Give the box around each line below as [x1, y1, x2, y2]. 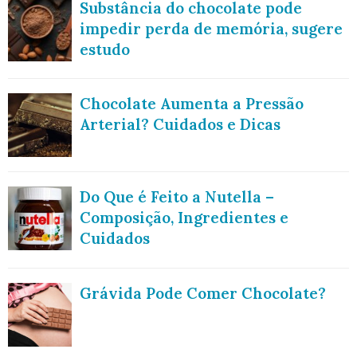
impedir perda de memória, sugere [80, 18, 343, 38]
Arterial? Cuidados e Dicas [80, 115, 280, 135]
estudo [80, 39, 130, 59]
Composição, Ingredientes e [80, 208, 288, 228]
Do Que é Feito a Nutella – [80, 187, 274, 207]
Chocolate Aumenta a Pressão [80, 94, 304, 114]
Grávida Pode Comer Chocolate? [80, 283, 326, 303]
